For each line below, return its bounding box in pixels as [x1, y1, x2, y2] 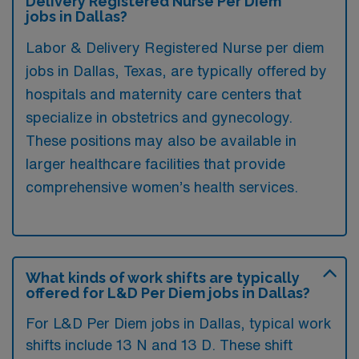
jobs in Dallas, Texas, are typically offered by [26, 63, 327, 78]
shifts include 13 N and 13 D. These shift [26, 337, 292, 352]
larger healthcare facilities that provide [26, 155, 285, 171]
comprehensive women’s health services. [26, 179, 298, 194]
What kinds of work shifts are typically [26, 268, 300, 286]
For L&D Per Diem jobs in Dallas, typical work [26, 315, 332, 330]
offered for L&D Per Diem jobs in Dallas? [26, 284, 310, 301]
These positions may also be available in [26, 132, 296, 147]
